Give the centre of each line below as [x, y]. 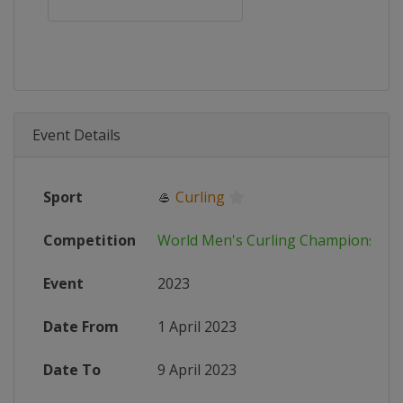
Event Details [76, 135]
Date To [72, 370]
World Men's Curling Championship [278, 240]
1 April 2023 [197, 327]
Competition [90, 240]
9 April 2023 [197, 370]
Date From [81, 327]
